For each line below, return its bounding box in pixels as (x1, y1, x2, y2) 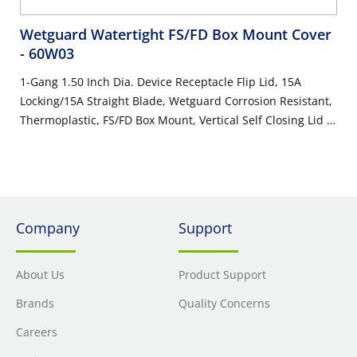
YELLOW (20, 131, 63, 147)
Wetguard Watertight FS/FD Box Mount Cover (20, 25, 331, 44)
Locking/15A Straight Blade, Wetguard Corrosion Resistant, (20, 93, 332, 108)
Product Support (178, 267, 266, 282)
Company (16, 218, 80, 237)
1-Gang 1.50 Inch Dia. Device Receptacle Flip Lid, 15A (20, 74, 301, 89)
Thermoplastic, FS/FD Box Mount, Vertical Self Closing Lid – (20, 112, 332, 127)
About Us (16, 267, 65, 282)
